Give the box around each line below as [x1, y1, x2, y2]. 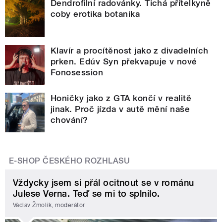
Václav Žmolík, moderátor [13, 202, 85, 209]
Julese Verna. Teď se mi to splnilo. [13, 188, 160, 199]
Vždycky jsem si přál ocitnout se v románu [13, 177, 194, 188]
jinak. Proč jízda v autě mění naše [51, 104, 190, 114]
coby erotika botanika [51, 8, 140, 19]
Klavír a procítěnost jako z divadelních [51, 45, 209, 55]
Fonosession [51, 67, 104, 77]
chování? [51, 114, 88, 125]
